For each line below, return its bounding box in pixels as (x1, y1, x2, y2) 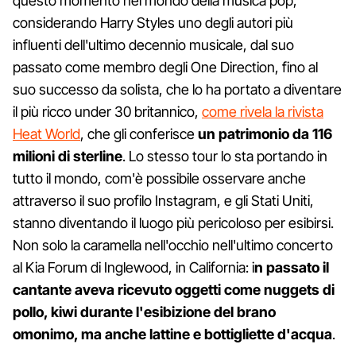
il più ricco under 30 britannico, (13, 103, 202, 120)
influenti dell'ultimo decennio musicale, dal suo (13, 36, 294, 53)
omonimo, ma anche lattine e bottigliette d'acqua (13, 325, 332, 342)
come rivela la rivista (202, 103, 323, 120)
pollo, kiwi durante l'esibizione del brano (13, 303, 276, 320)
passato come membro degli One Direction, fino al (13, 58, 318, 75)
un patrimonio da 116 (198, 125, 332, 142)
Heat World (13, 125, 80, 142)
